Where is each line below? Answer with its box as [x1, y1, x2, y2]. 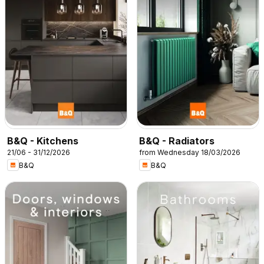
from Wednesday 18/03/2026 [139, 148, 240, 157]
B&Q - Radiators [139, 135, 214, 147]
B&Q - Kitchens [7, 135, 78, 147]
